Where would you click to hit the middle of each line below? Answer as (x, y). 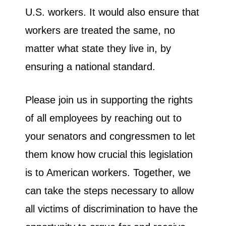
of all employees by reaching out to (103, 118)
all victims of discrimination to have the (111, 209)
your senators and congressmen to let (110, 136)
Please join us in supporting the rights (109, 100)
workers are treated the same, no (100, 31)
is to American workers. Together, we (108, 173)
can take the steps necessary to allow (109, 191)
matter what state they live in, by (98, 49)
